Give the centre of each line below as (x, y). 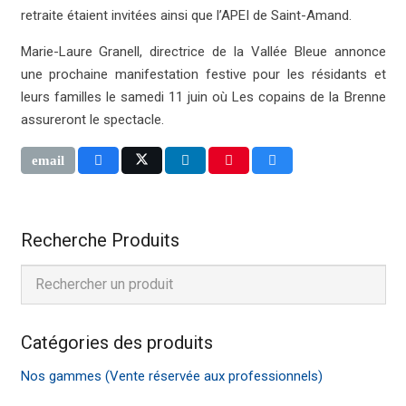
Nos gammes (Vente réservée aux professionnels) (171, 376)
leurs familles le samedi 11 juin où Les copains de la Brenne (203, 97)
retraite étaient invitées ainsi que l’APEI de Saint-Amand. (186, 16)
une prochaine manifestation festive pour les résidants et (203, 75)
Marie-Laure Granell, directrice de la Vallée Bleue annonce (203, 52)
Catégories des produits (116, 342)
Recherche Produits (100, 240)
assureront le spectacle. (92, 120)
